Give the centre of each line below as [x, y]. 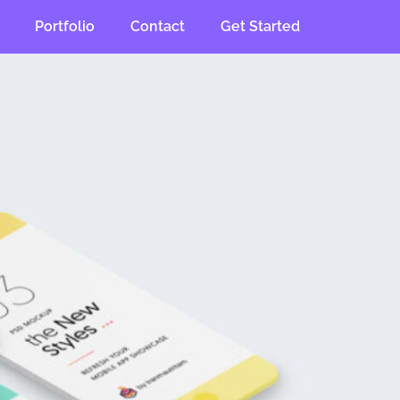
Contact [157, 26]
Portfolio [64, 26]
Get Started [260, 26]
